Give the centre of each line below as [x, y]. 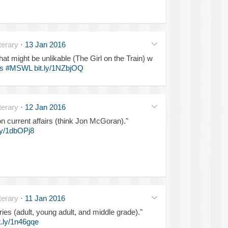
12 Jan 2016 [45, 107]
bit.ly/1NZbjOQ [59, 68]
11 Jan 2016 [45, 198]
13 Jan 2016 [45, 44]
